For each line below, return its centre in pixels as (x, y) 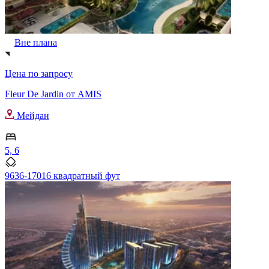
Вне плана (36, 42)
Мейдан (32, 115)
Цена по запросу (39, 73)
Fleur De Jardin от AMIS (53, 94)
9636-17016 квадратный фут (62, 175)
